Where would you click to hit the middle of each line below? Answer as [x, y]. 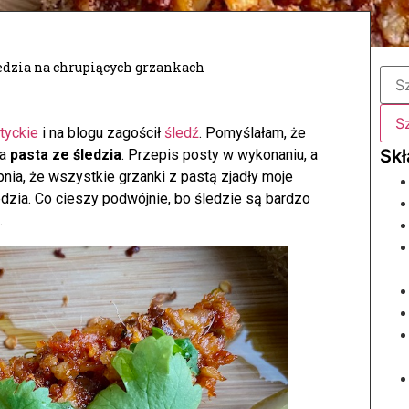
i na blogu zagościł [101, 133]
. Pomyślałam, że [252, 133]
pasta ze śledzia [66, 155]
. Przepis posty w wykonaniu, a [220, 155]
